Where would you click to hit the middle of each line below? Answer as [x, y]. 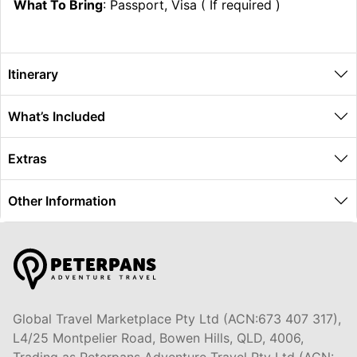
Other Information [62, 201]
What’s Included [57, 117]
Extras [27, 159]
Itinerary [33, 75]
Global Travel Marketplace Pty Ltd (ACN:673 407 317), [177, 318]
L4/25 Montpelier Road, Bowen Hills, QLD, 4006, [158, 337]
